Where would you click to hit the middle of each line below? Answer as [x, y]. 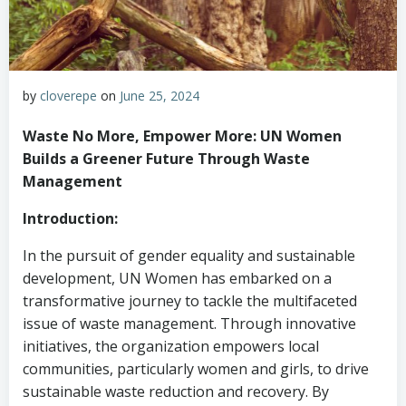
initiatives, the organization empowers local [171, 346]
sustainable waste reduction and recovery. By [176, 391]
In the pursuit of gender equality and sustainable [189, 256]
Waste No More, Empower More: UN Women [182, 136]
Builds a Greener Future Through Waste [166, 159]
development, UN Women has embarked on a [177, 278]
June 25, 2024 [159, 96]
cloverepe [68, 96]
